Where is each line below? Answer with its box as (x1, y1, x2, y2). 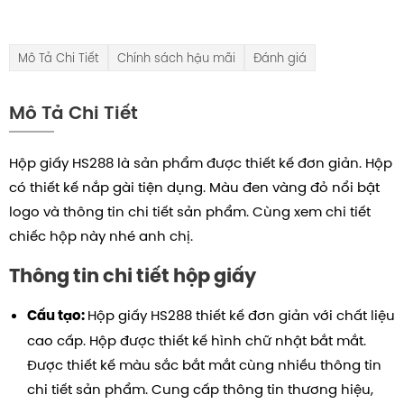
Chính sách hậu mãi (117, 49, 235, 66)
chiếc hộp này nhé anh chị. (9, 226, 197, 246)
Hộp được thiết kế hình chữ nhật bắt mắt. (89, 331, 366, 351)
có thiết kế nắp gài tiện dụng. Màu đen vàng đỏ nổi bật (9, 178, 380, 197)
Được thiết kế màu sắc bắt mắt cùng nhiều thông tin (27, 355, 381, 375)
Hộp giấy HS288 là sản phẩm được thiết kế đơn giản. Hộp (9, 153, 392, 173)
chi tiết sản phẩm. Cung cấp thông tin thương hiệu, (27, 380, 373, 399)
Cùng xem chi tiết (252, 202, 371, 222)
